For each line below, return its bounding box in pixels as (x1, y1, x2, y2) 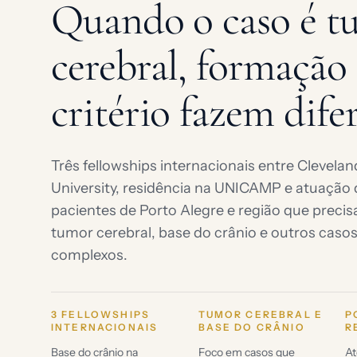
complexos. (51, 246, 127, 264)
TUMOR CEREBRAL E (198, 308, 324, 320)
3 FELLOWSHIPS (51, 308, 151, 320)
